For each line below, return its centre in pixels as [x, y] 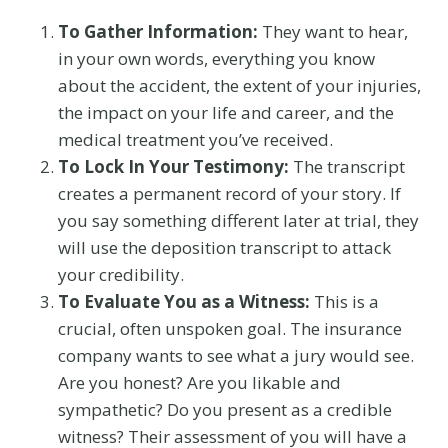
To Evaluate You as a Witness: [184, 301]
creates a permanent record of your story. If [229, 193]
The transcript [347, 166]
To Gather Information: [158, 31]
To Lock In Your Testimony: [173, 166]
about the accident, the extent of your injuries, [239, 85]
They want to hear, [333, 31]
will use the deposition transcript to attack [224, 247]
